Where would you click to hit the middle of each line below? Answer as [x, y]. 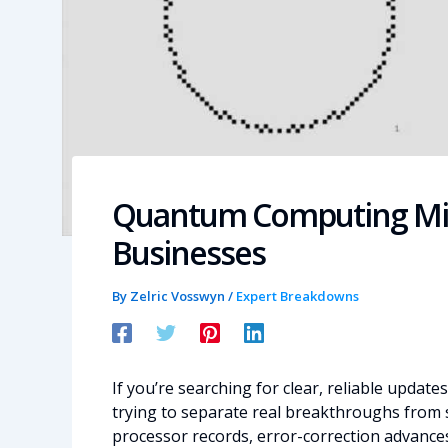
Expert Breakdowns [297, 295]
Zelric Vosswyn [179, 295]
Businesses [188, 252]
